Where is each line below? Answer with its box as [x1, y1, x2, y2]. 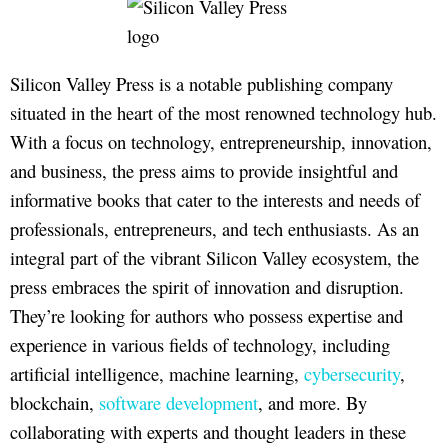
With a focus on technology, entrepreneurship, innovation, [10, 128, 432, 154]
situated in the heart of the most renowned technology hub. [10, 99, 437, 125]
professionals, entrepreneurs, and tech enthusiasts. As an [10, 215, 419, 241]
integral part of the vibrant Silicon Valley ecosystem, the [10, 244, 419, 270]
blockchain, [10, 389, 99, 415]
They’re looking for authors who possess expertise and [10, 302, 403, 328]
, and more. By [258, 389, 367, 415]
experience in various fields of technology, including [10, 331, 390, 357]
